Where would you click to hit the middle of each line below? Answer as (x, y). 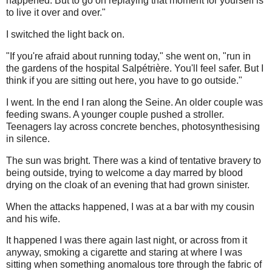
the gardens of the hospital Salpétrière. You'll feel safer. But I (135, 69)
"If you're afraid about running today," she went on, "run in (128, 56)
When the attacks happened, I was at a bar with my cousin (130, 206)
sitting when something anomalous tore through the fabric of (134, 265)
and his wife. (34, 219)
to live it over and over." (57, 13)
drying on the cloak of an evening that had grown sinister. (129, 185)
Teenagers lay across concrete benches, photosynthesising (133, 126)
